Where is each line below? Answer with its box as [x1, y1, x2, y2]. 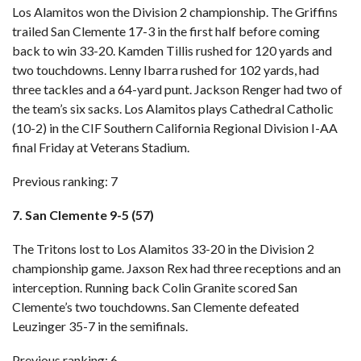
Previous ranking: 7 [12, 173, 118, 189]
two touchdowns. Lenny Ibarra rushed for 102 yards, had [12, 62, 319, 77]
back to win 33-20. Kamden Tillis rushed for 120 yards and [12, 43, 332, 58]
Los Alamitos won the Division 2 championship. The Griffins [12, 4, 338, 19]
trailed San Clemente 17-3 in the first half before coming [12, 23, 320, 39]
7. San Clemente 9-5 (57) [12, 207, 154, 222]
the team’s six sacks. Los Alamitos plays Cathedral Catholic [12, 101, 334, 116]
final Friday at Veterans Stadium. [12, 139, 189, 155]
